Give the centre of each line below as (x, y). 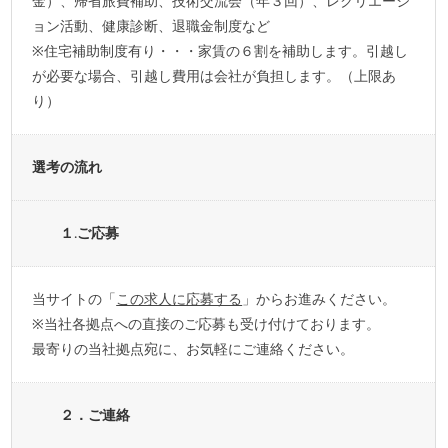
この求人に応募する (179, 299)
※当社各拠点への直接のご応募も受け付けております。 (206, 324)
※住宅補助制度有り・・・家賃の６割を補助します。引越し (220, 51)
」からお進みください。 (319, 299)
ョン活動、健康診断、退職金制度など (151, 26)
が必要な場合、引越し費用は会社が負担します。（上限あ (214, 76)
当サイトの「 (74, 299)
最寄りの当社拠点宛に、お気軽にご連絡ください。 (193, 349)
